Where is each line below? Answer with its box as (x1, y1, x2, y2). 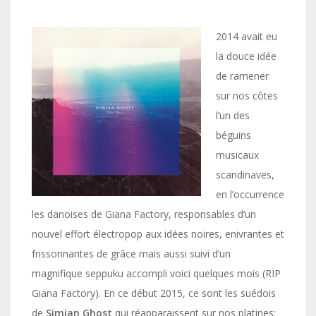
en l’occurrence (216, 188, 284, 201)
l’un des (216, 109, 250, 122)
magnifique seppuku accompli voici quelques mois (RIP (32, 267, 281, 280)
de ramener (216, 69, 269, 83)
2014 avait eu (216, 30, 277, 43)
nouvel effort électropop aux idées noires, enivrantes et (32, 227, 284, 241)
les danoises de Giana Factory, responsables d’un (32, 207, 256, 221)
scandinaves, (216, 168, 274, 181)
